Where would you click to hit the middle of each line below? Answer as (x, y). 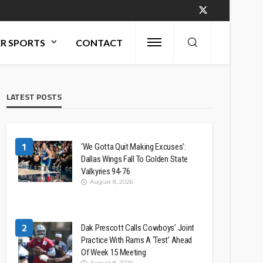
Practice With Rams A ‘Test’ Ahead (137, 240)
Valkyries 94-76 (106, 171)
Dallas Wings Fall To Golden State (135, 159)
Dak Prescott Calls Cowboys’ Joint (138, 228)
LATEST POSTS (34, 97)
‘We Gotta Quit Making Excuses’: (134, 147)
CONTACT (99, 43)
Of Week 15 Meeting (114, 252)
